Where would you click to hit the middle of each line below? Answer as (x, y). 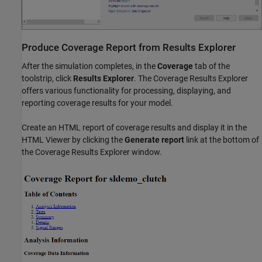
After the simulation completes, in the (89, 66)
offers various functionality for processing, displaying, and (126, 90)
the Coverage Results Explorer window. (92, 152)
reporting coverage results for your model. (97, 103)
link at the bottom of (222, 139)
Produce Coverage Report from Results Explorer (129, 48)
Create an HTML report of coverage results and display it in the (134, 127)
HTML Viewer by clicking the (73, 139)
